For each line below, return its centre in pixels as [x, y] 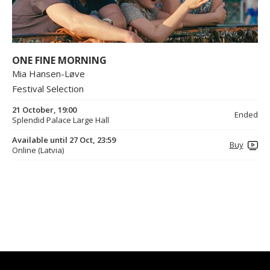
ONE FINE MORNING [59, 60]
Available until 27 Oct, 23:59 [64, 140]
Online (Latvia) [38, 150]
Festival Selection [48, 88]
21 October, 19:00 [44, 109]
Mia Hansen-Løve [49, 73]
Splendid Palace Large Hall [61, 120]
